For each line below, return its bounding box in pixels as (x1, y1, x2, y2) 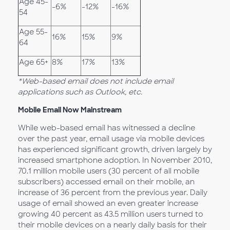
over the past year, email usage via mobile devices (18, 134, 204, 143)
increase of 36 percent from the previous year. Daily (18, 188, 207, 197)
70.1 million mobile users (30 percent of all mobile (18, 166, 199, 176)
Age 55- (19, 27, 48, 36)
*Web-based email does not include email (18, 76, 174, 86)
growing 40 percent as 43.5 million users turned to (18, 209, 203, 219)
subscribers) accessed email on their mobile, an (18, 177, 195, 186)
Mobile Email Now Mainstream (18, 105, 122, 114)
